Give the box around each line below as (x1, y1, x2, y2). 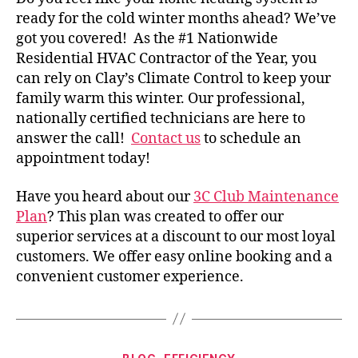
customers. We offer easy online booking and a (16, 247, 332, 266)
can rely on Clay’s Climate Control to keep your (16, 70, 331, 88)
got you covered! (16, 30, 133, 48)
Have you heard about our (16, 187, 193, 206)
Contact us (131, 129, 201, 148)
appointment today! (16, 149, 150, 168)
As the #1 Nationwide (133, 30, 278, 48)
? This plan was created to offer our (47, 207, 284, 226)
